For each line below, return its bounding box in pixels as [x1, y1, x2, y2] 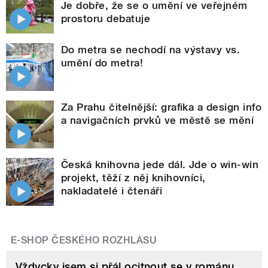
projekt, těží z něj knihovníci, [61, 171, 206, 184]
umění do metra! [61, 56, 144, 69]
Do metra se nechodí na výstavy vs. [61, 43, 240, 56]
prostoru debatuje [61, 12, 151, 25]
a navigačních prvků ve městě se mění [61, 114, 254, 126]
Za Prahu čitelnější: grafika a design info [61, 100, 262, 113]
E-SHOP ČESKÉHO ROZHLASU [11, 234, 157, 246]
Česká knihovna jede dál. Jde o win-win [61, 158, 259, 170]
